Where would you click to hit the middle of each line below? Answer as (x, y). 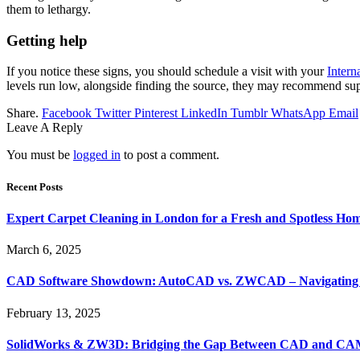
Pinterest (156, 113)
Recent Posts (35, 186)
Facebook (67, 113)
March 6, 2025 (44, 250)
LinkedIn (204, 113)
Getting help (47, 40)
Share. (22, 113)
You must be (40, 155)
